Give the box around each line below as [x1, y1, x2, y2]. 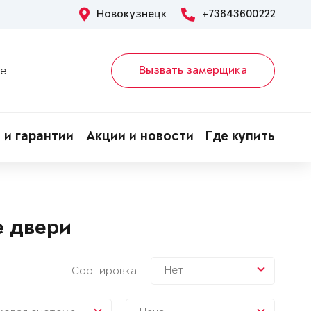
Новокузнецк [96, 8, 167, 21]
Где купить [205, 131, 275, 144]
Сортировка [71, 264, 137, 277]
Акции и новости [85, 131, 194, 144]
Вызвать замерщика [139, 65, 247, 77]
